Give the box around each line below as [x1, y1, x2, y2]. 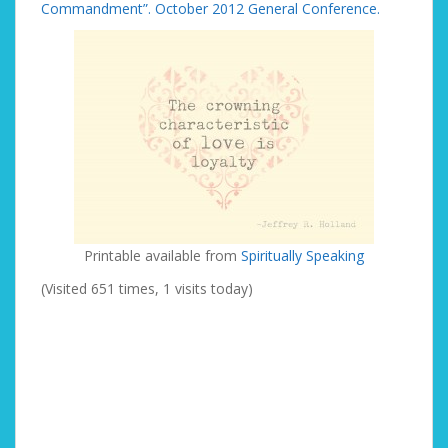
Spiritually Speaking [241, 246, 364, 265]
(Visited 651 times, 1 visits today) [41, 279, 253, 298]
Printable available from [84, 246, 241, 265]
